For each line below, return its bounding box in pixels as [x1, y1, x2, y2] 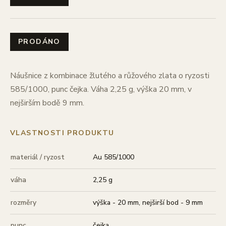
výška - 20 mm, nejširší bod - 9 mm [93, 197, 203, 207]
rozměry [11, 197, 36, 207]
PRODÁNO [18, 36, 61, 46]
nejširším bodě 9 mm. [10, 97, 86, 108]
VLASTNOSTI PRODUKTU [10, 128, 115, 138]
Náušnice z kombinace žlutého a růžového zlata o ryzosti [10, 70, 209, 81]
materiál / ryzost [11, 152, 65, 162]
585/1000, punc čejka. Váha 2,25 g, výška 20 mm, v [10, 83, 192, 95]
